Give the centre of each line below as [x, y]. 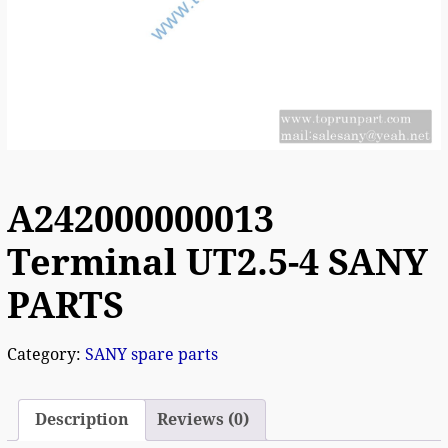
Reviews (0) [202, 419]
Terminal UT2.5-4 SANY [217, 262]
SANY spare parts [151, 354]
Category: [45, 354]
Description [81, 419]
